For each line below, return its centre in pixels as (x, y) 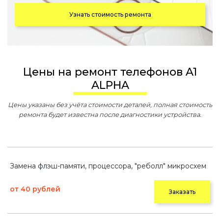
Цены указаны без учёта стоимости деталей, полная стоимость (110, 105)
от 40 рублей (35, 189)
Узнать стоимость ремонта (110, 14)
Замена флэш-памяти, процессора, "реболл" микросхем (108, 166)
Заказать (182, 192)
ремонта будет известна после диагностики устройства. (110, 115)
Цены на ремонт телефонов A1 (27, 72)
